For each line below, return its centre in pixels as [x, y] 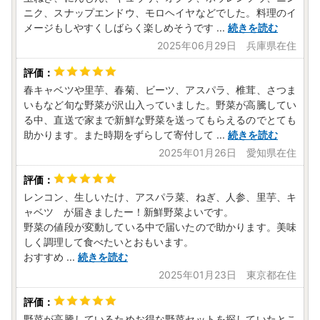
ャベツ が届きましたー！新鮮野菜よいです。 [129, 212]
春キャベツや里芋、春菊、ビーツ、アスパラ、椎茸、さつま [160, 90]
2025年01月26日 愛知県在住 [227, 153]
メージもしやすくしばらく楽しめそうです [119, 28]
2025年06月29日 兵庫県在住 [227, 46]
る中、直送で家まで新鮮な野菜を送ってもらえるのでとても [160, 120]
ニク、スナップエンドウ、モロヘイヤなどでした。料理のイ [160, 13]
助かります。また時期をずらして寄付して [119, 135]
